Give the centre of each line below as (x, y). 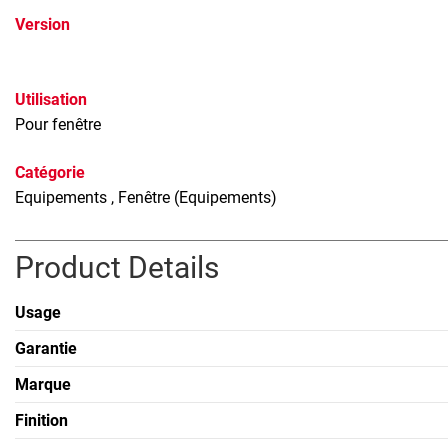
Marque (43, 384)
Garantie (46, 348)
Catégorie (50, 173)
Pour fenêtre (58, 125)
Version (42, 25)
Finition (41, 420)
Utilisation (51, 100)
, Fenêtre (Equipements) (194, 198)
